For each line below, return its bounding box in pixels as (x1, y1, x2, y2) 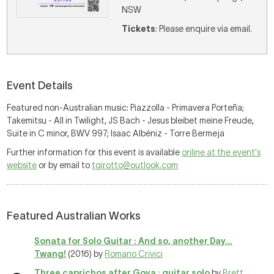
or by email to (37, 160, 92, 170)
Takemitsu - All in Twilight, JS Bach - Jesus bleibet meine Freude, (7, 116, 254, 125)
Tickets (122, 24, 156, 34)
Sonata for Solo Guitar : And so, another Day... (34, 236, 233, 246)
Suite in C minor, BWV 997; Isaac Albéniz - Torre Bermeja (7, 128, 225, 138)
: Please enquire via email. (155, 24, 253, 34)
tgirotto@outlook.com (92, 160, 179, 170)
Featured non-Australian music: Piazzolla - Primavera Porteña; (7, 103, 245, 113)
